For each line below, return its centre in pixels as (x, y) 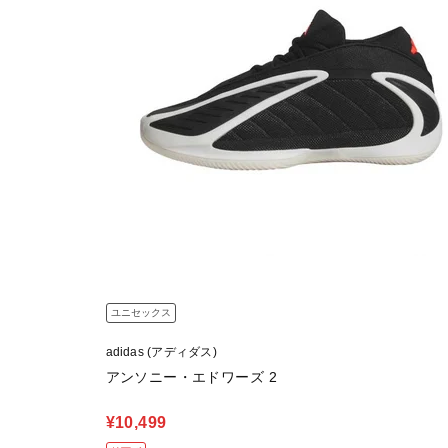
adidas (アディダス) (161, 351)
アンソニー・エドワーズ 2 (191, 376)
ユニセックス (140, 312)
